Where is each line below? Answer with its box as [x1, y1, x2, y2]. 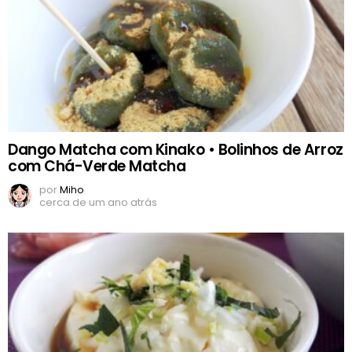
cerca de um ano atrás [39, 195, 157, 211]
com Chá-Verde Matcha [8, 156, 186, 178]
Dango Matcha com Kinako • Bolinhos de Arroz [8, 139, 343, 161]
